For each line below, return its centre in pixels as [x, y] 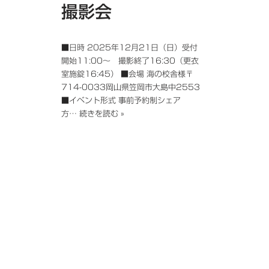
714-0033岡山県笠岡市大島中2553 [131, 87]
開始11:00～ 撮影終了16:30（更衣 [130, 61]
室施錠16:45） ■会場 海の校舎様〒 [127, 74]
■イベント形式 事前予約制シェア [121, 100]
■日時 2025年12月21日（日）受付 [129, 47]
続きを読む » [102, 113]
